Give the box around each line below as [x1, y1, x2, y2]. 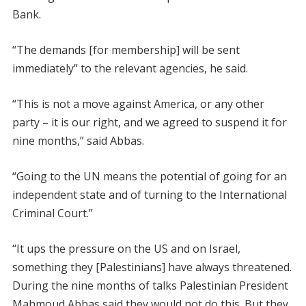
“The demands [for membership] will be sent [12, 42, 240, 57]
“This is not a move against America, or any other [12, 96, 264, 111]
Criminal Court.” [12, 206, 93, 221]
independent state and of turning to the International [12, 187, 287, 202]
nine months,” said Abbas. [12, 133, 144, 148]
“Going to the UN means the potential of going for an [12, 169, 287, 184]
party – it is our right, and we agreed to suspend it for [12, 115, 287, 130]
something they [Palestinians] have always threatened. [12, 260, 292, 275]
